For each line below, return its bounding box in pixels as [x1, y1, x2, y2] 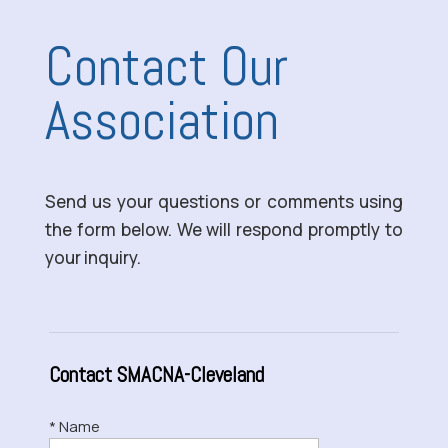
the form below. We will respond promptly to [44, 217, 404, 241]
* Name [48, 415, 100, 437]
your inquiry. [44, 245, 141, 269]
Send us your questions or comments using [44, 189, 404, 213]
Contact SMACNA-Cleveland [48, 360, 264, 388]
